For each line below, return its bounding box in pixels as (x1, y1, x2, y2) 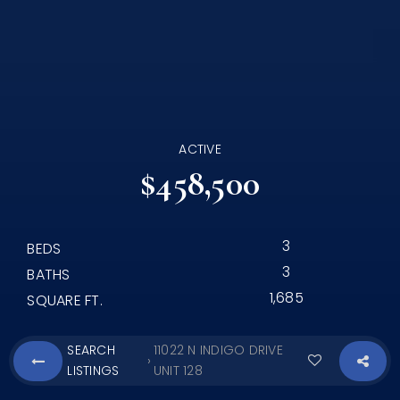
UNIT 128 (153, 362, 203, 379)
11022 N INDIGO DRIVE (153, 341, 283, 359)
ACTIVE (179, 140, 221, 158)
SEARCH (67, 341, 115, 359)
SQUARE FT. (27, 290, 103, 311)
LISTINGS (67, 362, 120, 379)
